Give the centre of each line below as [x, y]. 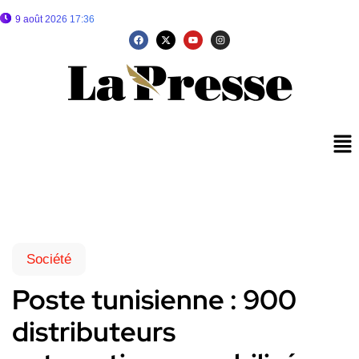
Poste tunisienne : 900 [154, 300]
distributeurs [94, 332]
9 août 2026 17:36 [55, 19]
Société [49, 260]
